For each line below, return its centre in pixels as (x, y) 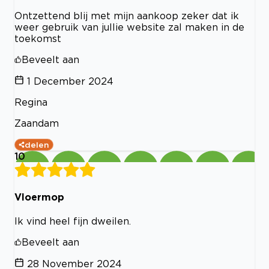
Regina (31, 102)
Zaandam (37, 123)
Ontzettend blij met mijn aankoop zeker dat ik (127, 16)
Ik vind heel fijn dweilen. (73, 221)
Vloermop (39, 197)
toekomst (38, 39)
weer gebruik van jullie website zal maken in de (129, 27)
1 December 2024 (70, 81)
